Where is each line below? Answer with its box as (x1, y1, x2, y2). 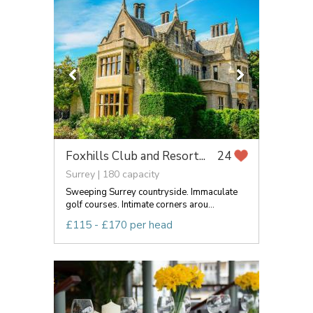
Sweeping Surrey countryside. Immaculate (66, 185, 238, 198)
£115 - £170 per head (66, 217, 173, 232)
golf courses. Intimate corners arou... (66, 198, 214, 211)
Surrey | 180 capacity (66, 167, 159, 181)
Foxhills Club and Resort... (66, 147, 205, 164)
